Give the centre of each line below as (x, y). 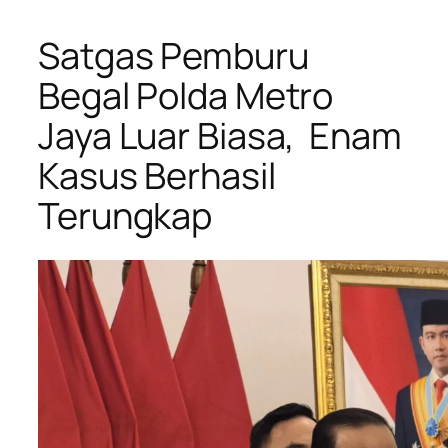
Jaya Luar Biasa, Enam (220, 135)
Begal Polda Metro (186, 95)
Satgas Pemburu (173, 55)
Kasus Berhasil (157, 175)
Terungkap (125, 215)
